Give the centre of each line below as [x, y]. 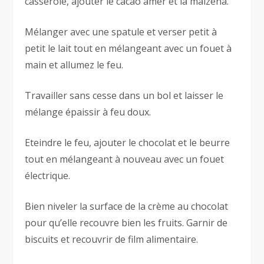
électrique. [48, 176]
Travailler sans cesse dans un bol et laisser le [124, 96]
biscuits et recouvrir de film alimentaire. [112, 240]
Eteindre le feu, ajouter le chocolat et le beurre [128, 143]
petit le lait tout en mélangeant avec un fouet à [128, 49]
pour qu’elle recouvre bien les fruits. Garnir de [126, 223]
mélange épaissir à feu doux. [88, 112]
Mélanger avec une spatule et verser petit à [121, 32]
